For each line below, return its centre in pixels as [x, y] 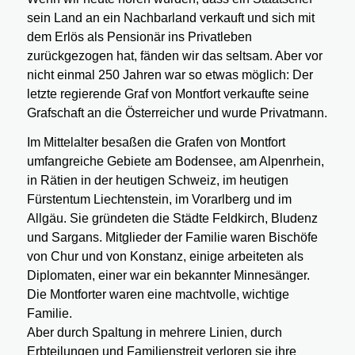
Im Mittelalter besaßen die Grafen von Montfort [156, 143]
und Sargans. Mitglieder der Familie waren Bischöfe [172, 238]
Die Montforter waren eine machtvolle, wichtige [158, 295]
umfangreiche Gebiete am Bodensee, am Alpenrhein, [175, 162]
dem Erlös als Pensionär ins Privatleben [139, 36]
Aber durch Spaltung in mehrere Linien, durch [154, 333]
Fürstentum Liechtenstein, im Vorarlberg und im [159, 200]
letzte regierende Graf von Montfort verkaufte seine [168, 94]
